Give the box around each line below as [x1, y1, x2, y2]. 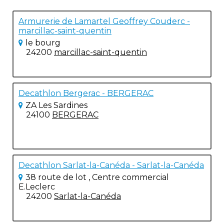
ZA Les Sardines [25, 100, 87, 110]
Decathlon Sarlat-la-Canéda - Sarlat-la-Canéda [18, 160, 204, 170]
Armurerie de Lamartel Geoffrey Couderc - [18, 16, 190, 26]
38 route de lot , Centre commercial [25, 172, 169, 182]
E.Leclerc [18, 182, 55, 191]
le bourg [25, 38, 60, 47]
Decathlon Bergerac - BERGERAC [18, 88, 153, 98]
